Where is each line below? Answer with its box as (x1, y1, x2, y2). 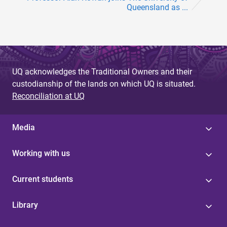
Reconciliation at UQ (12, 91, 85, 101)
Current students (12, 174, 73, 184)
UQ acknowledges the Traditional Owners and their (12, 67, 192, 77)
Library (12, 200, 38, 210)
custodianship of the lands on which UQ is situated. (12, 79, 196, 89)
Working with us (12, 148, 70, 159)
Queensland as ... (127, 3, 188, 13)
